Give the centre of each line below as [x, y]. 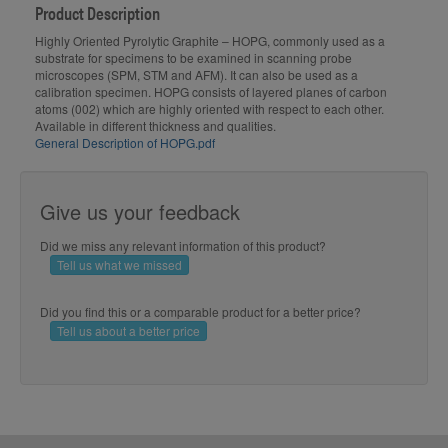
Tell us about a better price [128, 331]
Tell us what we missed [119, 265]
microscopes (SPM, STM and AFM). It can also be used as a [196, 75]
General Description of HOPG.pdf [125, 143]
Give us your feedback [140, 212]
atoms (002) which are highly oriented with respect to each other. [209, 109]
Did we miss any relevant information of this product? [183, 246]
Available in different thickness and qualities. [155, 126]
